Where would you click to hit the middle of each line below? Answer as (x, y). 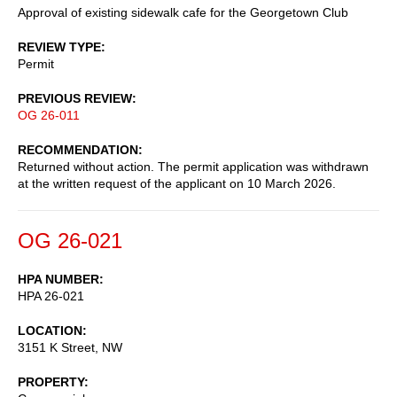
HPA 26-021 (51, 296)
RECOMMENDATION (78, 149)
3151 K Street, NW (70, 347)
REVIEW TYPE (59, 47)
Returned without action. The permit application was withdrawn (193, 166)
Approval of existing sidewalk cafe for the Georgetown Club (183, 12)
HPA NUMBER (58, 279)
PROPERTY (51, 381)
